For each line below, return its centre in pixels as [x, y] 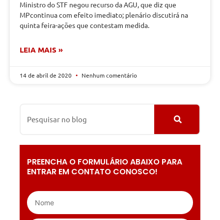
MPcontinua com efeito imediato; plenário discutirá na [104, 14]
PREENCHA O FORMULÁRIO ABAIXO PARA [105, 162]
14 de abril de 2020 [46, 75]
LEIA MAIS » [41, 49]
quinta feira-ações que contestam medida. [84, 25]
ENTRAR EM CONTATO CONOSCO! [92, 171]
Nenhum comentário [109, 75]
